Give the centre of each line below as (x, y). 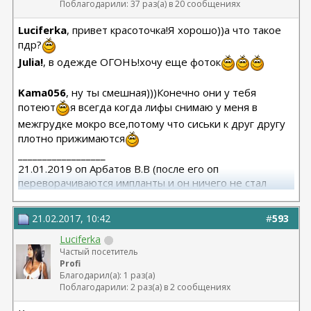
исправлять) (49, 196)
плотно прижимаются (72, 138)
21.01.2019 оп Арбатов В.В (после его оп (119, 169)
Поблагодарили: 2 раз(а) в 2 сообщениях (145, 287)
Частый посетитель (99, 252)
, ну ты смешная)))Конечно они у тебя (161, 92)
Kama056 (42, 92)
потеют (37, 107)
